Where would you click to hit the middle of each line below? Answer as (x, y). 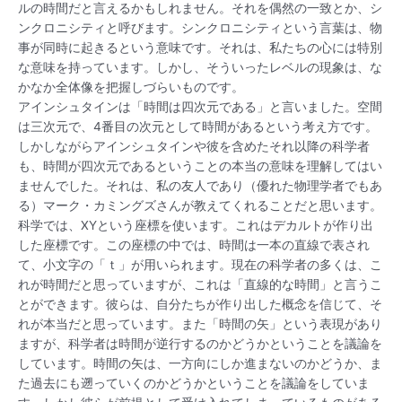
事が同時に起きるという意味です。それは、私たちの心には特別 (200, 48)
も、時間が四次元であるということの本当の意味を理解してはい (200, 166)
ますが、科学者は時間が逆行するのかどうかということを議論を (200, 344)
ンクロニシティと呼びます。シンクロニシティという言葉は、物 (200, 28)
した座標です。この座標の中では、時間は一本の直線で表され (194, 245)
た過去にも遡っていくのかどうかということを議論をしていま (194, 384)
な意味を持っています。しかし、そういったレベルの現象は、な (200, 68)
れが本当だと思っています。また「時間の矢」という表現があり (200, 324)
